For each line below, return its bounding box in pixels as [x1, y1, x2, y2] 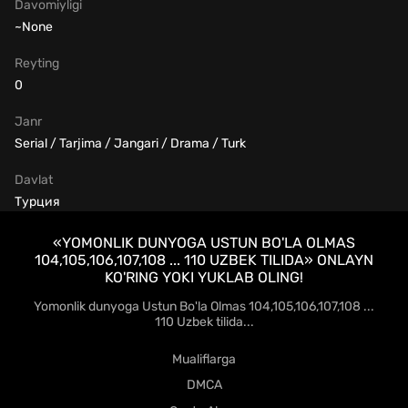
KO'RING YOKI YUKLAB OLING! [105, 269, 303, 287]
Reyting [15, 56, 59, 72]
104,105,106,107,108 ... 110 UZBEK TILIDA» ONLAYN [35, 251, 373, 270]
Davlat [15, 172, 53, 189]
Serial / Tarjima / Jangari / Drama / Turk [15, 136, 246, 152]
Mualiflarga [172, 351, 236, 367]
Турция [15, 194, 60, 210]
